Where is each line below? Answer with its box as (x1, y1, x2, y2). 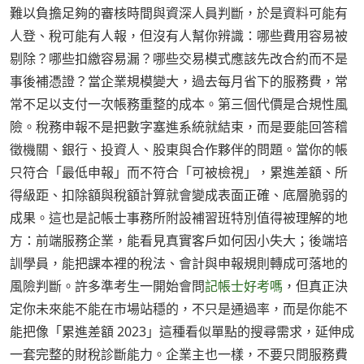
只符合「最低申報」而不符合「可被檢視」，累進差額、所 (10, 163, 348, 182)
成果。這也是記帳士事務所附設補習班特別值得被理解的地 (10, 209, 348, 227)
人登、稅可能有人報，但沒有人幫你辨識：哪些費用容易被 (10, 27, 348, 45)
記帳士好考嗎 (205, 277, 283, 296)
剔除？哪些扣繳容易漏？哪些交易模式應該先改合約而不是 (10, 50, 348, 68)
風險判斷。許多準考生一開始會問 (10, 277, 205, 296)
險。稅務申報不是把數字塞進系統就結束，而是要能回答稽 (10, 118, 348, 136)
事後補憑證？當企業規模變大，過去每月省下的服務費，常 (10, 72, 348, 91)
